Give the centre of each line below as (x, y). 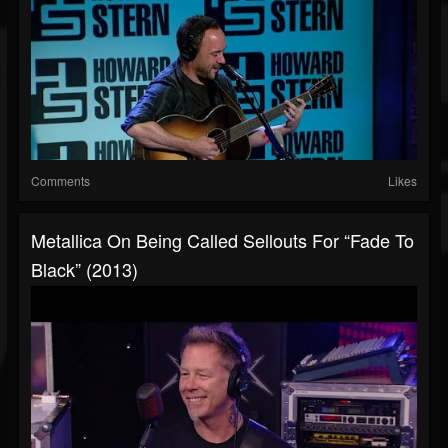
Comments (60, 181)
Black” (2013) (84, 269)
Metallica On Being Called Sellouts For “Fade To (222, 240)
